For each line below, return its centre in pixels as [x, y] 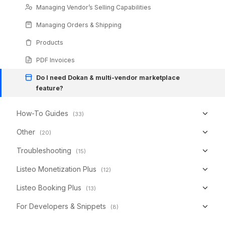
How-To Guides [42, 113]
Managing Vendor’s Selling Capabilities [94, 7]
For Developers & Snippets [61, 206]
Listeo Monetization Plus [57, 169]
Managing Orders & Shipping [79, 25]
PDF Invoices [55, 60]
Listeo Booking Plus [49, 187]
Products [50, 42]
